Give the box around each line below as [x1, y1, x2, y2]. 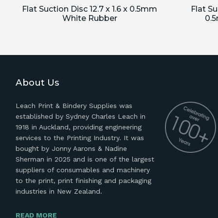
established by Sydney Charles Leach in [16, 112, 145, 120]
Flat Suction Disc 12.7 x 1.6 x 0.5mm [22, 4, 157, 14]
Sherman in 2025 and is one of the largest [16, 155, 154, 163]
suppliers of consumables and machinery [16, 166, 150, 174]
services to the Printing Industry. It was [16, 134, 144, 142]
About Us [16, 77, 59, 88]
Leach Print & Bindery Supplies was [16, 102, 132, 109]
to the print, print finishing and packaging [16, 177, 151, 184]
